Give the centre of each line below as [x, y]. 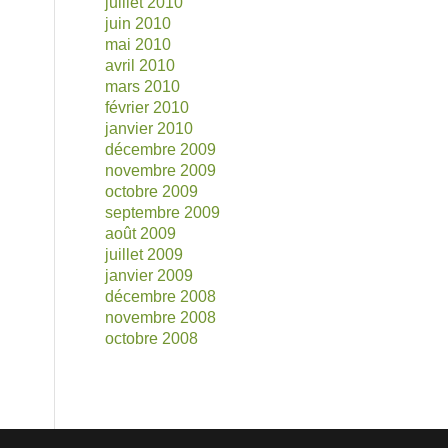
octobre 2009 [152, 191]
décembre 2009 [161, 149]
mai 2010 [138, 44]
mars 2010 [143, 86]
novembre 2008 [161, 317]
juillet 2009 [144, 254]
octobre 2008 [152, 338]
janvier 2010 [149, 128]
